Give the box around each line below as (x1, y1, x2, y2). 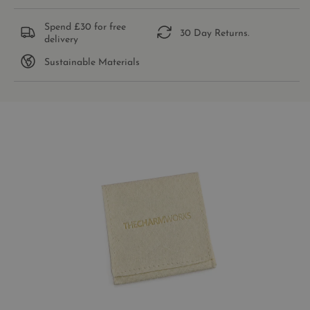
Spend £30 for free (44, 21, 126, 33)
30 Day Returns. (180, 28, 249, 39)
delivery (44, 34, 78, 45)
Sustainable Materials (44, 57, 140, 68)
